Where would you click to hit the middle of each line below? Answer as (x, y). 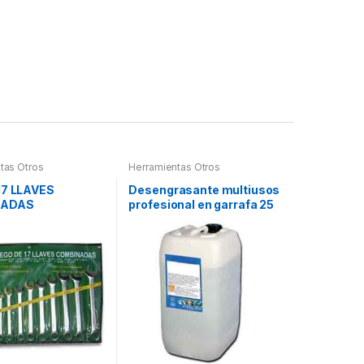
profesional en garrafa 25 (201, 204)
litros (144, 219)
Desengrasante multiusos (204, 189)
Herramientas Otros (174, 167)
